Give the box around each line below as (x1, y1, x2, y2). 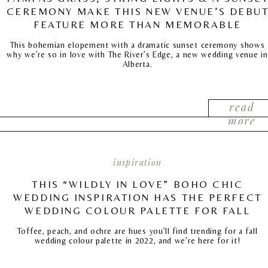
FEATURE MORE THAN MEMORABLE (33, 19, 242, 31)
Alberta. (122, 59, 153, 69)
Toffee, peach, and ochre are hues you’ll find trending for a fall (17, 226, 258, 236)
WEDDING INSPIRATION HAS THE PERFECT (13, 191, 262, 203)
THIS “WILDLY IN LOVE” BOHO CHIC (32, 178, 243, 190)
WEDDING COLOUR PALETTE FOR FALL (25, 205, 251, 217)
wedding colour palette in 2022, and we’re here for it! (34, 236, 240, 245)
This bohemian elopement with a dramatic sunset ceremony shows (10, 40, 265, 50)
